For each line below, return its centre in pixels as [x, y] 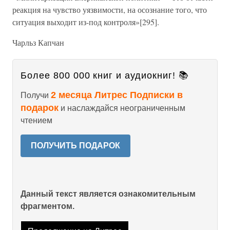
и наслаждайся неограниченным [122, 108]
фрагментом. [47, 206]
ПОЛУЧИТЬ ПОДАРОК [75, 146]
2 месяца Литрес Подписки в [117, 95]
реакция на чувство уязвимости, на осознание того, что [110, 9]
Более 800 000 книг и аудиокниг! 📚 [105, 75]
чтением [36, 120]
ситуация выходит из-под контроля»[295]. [86, 22]
